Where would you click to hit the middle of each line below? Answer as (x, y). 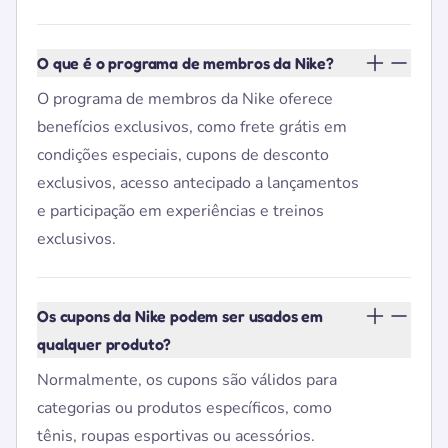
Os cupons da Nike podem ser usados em (180, 316)
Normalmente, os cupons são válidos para (187, 380)
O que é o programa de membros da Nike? (185, 63)
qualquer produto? (104, 344)
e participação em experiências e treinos (180, 211)
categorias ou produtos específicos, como (184, 408)
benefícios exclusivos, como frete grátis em (192, 127)
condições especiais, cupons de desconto (183, 155)
